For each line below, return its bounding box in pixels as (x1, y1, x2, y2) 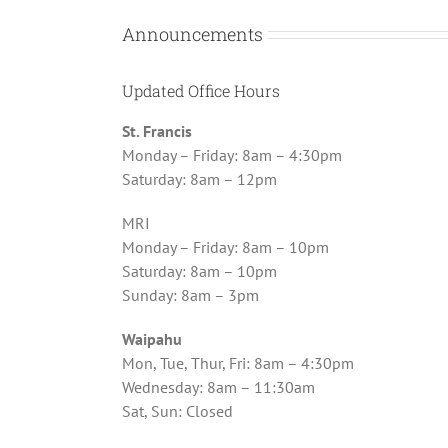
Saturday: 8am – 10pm (122, 260, 277, 281)
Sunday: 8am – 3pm (122, 284, 259, 305)
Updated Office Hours (122, 79, 280, 101)
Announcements (122, 21, 263, 46)
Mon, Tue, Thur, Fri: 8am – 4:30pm (122, 352, 354, 373)
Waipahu (122, 328, 182, 349)
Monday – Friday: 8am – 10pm (122, 236, 329, 257)
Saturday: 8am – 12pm (122, 168, 277, 189)
